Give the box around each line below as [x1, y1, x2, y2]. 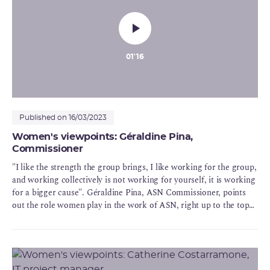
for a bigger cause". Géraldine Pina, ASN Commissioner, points [12, 186, 246, 199]
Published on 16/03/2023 [19, 113, 107, 121]
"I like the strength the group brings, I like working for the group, [12, 160, 257, 174]
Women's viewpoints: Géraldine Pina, [12, 131, 193, 142]
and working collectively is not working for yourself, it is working [12, 173, 256, 186]
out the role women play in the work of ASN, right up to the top [12, 198, 250, 212]
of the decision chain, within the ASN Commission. [12, 211, 201, 224]
